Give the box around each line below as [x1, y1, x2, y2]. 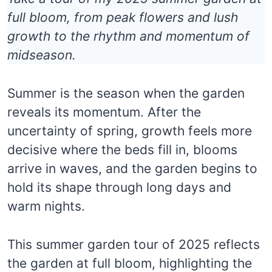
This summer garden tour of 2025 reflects [7, 236, 260, 252]
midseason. [7, 47, 76, 63]
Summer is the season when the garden [7, 85, 245, 101]
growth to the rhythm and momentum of [7, 28, 250, 44]
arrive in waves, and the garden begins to [7, 160, 257, 176]
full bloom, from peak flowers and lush [7, 9, 238, 25]
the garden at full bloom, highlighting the [7, 255, 252, 271]
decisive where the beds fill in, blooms [7, 141, 237, 157]
